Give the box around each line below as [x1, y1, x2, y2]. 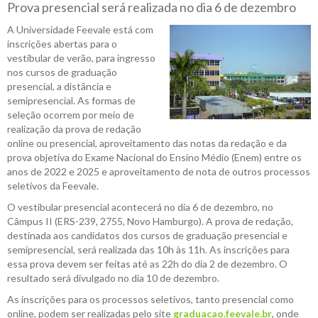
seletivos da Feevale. [7, 180, 99, 192]
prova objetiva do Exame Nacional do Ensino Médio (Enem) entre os [7, 151, 302, 163]
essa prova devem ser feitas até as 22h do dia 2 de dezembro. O [7, 258, 287, 270]
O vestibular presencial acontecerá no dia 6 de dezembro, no [7, 201, 273, 213]
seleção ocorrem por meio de [7, 109, 134, 121]
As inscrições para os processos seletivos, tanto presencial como [7, 293, 294, 305]
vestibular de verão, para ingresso [7, 52, 155, 64]
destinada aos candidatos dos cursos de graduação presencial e [7, 229, 287, 241]
